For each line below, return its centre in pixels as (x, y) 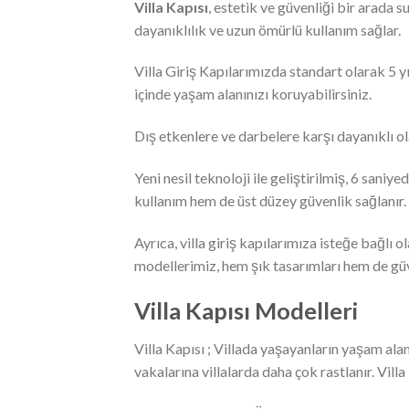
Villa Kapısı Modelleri (246, 310)
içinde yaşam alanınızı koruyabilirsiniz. (253, 94)
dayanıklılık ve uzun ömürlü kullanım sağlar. (267, 29)
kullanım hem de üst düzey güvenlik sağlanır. (270, 200)
